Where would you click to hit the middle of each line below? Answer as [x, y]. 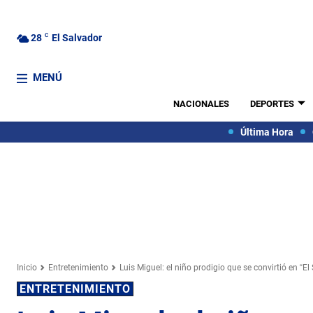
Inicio [27, 267]
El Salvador [77, 37]
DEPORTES [272, 104]
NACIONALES [201, 104]
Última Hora [267, 132]
